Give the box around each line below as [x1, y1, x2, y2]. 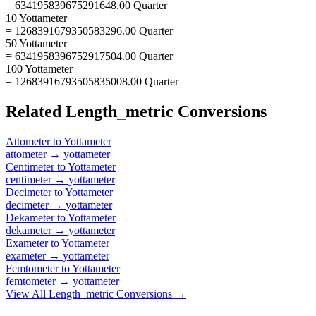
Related [6, 102, 66, 121]
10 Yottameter [6, 11, 67, 24]
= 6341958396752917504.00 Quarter [6, 49, 173, 62]
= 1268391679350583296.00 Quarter [6, 24, 173, 37]
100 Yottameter [6, 62, 73, 75]
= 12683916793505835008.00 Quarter [6, 75, 178, 87]
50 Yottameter [6, 37, 67, 49]
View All [6, 287, 49, 300]
